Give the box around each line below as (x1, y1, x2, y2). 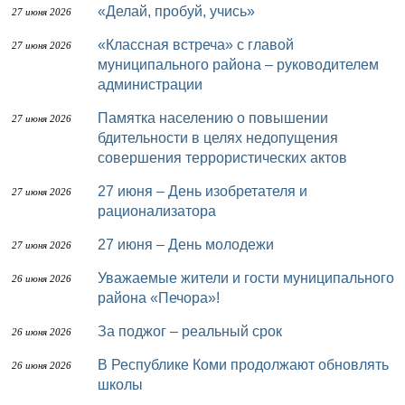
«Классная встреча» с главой (98, 37, 114, 52)
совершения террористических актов (98, 150, 347, 165)
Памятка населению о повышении (98, 110, 108, 126)
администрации (98, 77, 202, 92)
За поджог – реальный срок (107, 324, 282, 339)
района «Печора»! (98, 290, 220, 306)
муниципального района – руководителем (98, 57, 379, 72)
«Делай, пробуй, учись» (116, 4, 255, 19)
